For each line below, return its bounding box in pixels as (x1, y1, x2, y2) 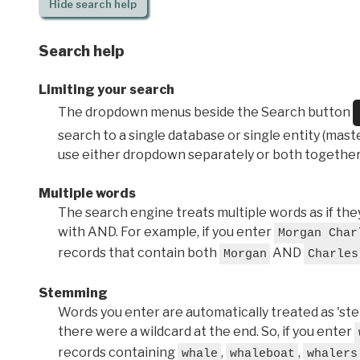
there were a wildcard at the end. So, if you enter (58, 323, 354, 339)
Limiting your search (39, 81, 174, 97)
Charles (307, 247, 358, 261)
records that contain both (58, 244, 219, 260)
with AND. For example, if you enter (58, 223, 274, 239)
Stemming (39, 284, 108, 301)
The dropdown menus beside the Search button (58, 104, 353, 120)
